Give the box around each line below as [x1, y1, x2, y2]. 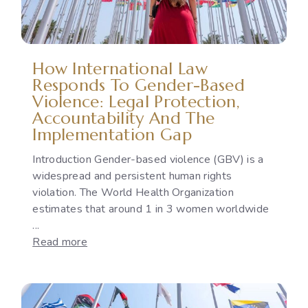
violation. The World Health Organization [32, 184, 234, 200]
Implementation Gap [32, 124, 192, 145]
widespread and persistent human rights [32, 168, 232, 184]
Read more [32, 234, 88, 250]
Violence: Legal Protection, [32, 91, 240, 112]
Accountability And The [32, 107, 215, 129]
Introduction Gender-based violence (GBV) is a [32, 151, 264, 167]
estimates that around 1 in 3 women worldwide [32, 201, 269, 217]
